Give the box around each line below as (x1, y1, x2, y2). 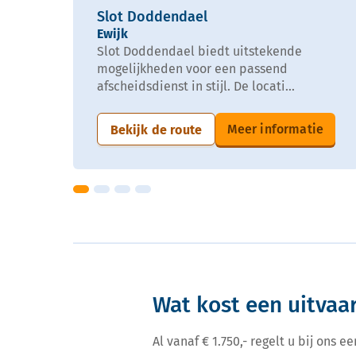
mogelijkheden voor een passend (97, 60, 288, 76)
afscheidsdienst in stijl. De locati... (97, 78, 295, 94)
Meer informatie (226, 121, 323, 137)
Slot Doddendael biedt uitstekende (97, 43, 302, 59)
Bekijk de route (110, 122, 202, 137)
